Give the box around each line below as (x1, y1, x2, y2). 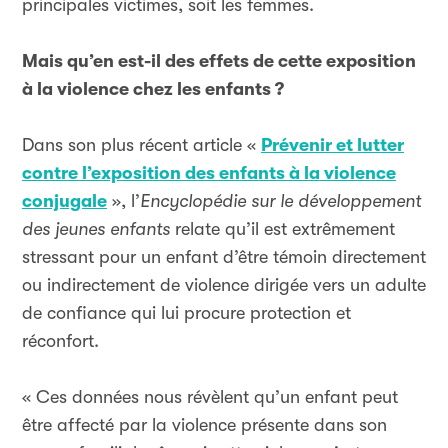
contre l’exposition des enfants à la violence (22, 163, 396, 183)
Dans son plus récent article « (22, 135, 261, 155)
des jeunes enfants (22, 219, 170, 239)
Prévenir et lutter (261, 135, 404, 155)
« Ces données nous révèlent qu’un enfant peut (22, 387, 398, 407)
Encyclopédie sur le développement (140, 191, 421, 211)
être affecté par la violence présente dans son (22, 415, 387, 435)
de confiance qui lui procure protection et (22, 303, 351, 323)
